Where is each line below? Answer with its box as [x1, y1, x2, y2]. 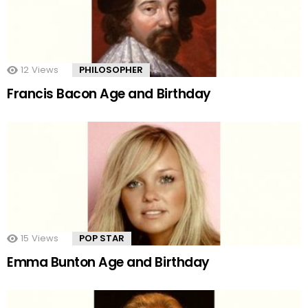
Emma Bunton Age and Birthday [7, 253, 210, 272]
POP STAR [79, 232, 124, 245]
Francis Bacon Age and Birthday [7, 85, 211, 104]
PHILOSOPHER [79, 63, 143, 77]
